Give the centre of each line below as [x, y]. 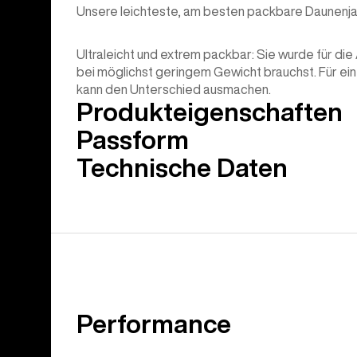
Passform [133, 140]
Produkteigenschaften [210, 112]
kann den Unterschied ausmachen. [174, 90]
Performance [154, 324]
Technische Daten [182, 168]
